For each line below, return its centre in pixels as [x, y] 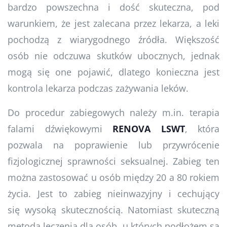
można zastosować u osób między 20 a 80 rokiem [113, 177]
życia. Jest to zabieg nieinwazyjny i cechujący [113, 193]
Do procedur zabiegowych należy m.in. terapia [113, 112]
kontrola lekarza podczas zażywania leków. [98, 88]
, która [202, 128]
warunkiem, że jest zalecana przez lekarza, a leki [113, 23]
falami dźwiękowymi [60, 128]
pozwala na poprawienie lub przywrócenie [113, 145]
